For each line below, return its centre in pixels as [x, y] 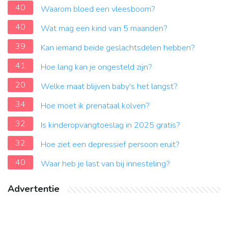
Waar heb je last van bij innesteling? [105, 164]
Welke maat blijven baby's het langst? [109, 87]
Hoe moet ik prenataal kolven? [95, 106]
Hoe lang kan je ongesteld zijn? [96, 67]
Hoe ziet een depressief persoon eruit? [110, 145]
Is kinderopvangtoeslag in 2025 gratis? [110, 125]
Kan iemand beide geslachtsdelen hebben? [118, 48]
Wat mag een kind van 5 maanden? [104, 29]
